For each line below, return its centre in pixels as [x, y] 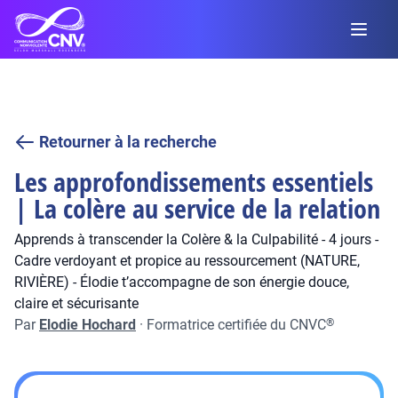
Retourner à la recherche [128, 142]
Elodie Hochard [88, 325]
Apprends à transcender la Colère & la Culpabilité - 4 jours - [196, 239]
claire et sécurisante [76, 303]
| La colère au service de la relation [197, 208]
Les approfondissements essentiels [194, 182]
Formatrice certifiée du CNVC [236, 325]
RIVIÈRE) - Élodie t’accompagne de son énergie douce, [182, 282]
